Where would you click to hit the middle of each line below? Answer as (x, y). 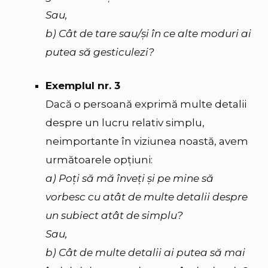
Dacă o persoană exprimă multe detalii (146, 104)
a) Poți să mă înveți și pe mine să (130, 179)
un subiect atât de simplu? (114, 216)
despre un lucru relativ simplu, (125, 123)
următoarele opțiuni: (99, 160)
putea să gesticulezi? (100, 52)
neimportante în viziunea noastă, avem (147, 141)
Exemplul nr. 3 (83, 86)
